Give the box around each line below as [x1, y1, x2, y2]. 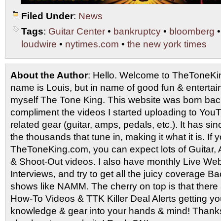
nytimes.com [65, 39, 119, 49]
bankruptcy [113, 26, 161, 37]
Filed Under [21, 11, 74, 21]
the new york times [127, 39, 207, 49]
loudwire [21, 39, 57, 49]
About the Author [10, 70, 88, 80]
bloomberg [169, 26, 215, 37]
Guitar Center [48, 26, 105, 37]
